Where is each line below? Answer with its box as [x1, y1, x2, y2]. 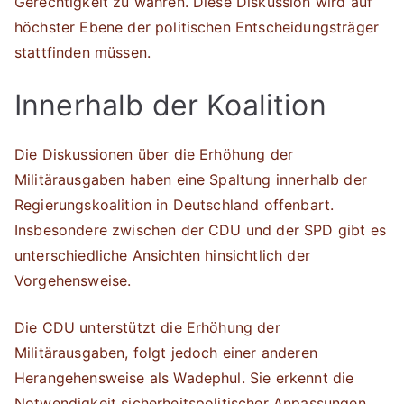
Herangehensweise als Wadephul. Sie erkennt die [14, 369, 354, 387]
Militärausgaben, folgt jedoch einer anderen [14, 344, 317, 362]
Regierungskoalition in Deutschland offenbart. [14, 196, 335, 214]
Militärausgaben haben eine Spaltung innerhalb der [14, 170, 367, 188]
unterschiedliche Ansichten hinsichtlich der [14, 246, 310, 264]
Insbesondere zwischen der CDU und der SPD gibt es [14, 221, 386, 239]
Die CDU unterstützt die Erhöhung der [14, 318, 280, 336]
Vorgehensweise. [14, 271, 132, 289]
